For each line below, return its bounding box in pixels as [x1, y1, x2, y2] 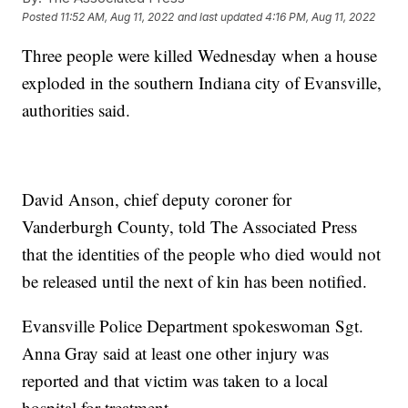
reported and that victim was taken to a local [22, 368, 329, 392]
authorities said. [22, 97, 131, 121]
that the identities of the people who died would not [22, 241, 382, 265]
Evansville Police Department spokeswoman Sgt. [22, 313, 364, 337]
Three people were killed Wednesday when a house [22, 43, 378, 66]
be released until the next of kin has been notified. [22, 269, 368, 292]
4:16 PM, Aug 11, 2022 [265, 10, 376, 25]
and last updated [178, 10, 263, 25]
